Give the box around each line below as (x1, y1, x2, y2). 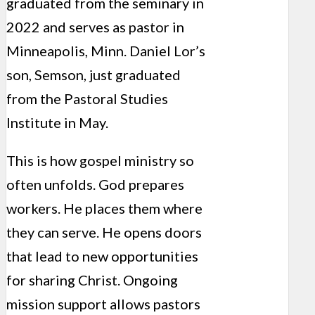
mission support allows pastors (6, 295, 200, 313)
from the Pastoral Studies (6, 90, 168, 108)
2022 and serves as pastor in (6, 18, 184, 36)
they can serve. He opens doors (6, 224, 202, 241)
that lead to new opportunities (6, 247, 198, 265)
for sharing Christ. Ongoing (6, 271, 178, 289)
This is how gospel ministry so (6, 152, 194, 169)
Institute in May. (6, 114, 108, 131)
